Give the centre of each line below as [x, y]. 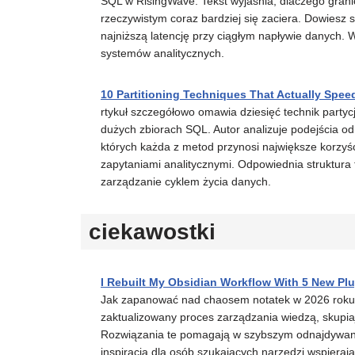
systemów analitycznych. [162, 53]
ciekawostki [152, 231]
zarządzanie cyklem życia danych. [186, 181]
